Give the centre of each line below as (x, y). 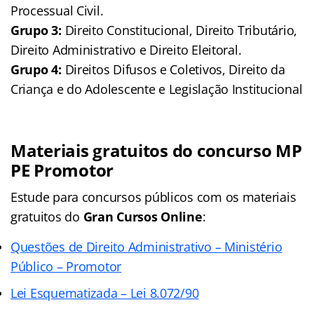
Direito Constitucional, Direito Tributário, (179, 30)
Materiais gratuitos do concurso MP (156, 150)
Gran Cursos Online (143, 216)
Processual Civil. (57, 10)
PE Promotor (62, 170)
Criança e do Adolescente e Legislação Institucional (157, 89)
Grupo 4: (38, 69)
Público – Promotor (66, 266)
